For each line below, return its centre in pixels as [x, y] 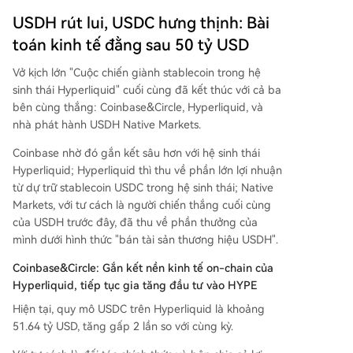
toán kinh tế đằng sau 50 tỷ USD [131, 45]
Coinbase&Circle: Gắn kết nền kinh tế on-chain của [143, 268]
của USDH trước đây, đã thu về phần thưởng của [135, 222]
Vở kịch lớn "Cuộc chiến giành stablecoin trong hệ [137, 72]
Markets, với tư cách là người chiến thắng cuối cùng [142, 204]
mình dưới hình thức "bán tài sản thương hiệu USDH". [145, 239]
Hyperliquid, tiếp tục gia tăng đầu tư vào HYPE [135, 285]
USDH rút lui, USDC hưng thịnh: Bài [141, 22]
